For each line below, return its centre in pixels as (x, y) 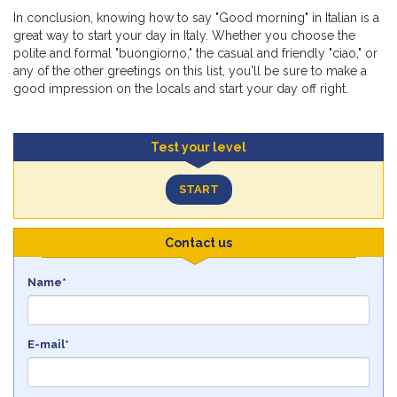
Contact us (198, 242)
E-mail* (48, 344)
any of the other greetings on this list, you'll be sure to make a (190, 70)
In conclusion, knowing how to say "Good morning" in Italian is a (196, 17)
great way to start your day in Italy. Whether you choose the (184, 35)
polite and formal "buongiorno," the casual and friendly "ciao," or (195, 53)
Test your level (198, 147)
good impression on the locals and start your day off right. (181, 88)
